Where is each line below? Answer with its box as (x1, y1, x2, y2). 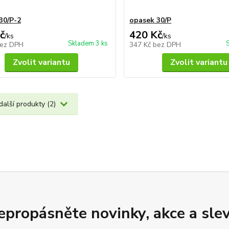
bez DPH (153, 40, 181, 50)
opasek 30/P (129, 15, 172, 25)
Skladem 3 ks (68, 39, 108, 48)
